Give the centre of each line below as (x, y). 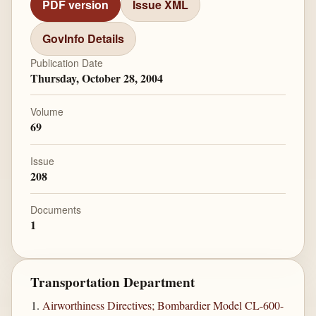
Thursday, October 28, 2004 (96, 78)
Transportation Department (112, 282)
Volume (47, 112)
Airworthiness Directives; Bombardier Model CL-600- (163, 305)
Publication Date (66, 62)
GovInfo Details (83, 39)
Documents (55, 210)
